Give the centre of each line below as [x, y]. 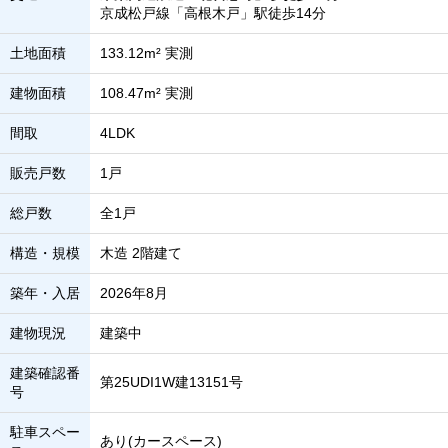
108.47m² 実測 [146, 93]
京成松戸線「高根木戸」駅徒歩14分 [213, 13]
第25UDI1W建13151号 [171, 382]
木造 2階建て [141, 253]
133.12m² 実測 [146, 53]
